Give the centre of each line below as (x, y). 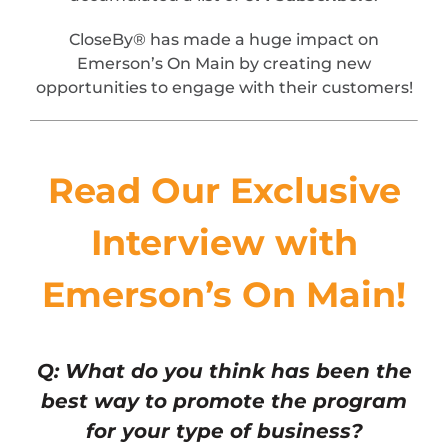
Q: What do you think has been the (224, 371)
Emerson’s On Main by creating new (224, 64)
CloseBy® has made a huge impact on (224, 40)
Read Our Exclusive (224, 191)
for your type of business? (224, 431)
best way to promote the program (224, 401)
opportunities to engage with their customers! (224, 88)
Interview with (224, 243)
